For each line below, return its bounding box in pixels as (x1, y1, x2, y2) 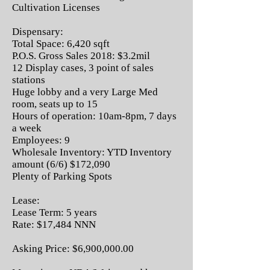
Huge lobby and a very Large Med (12, 86, 158, 98)
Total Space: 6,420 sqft (12, 38, 110, 49)
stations (12, 74, 45, 86)
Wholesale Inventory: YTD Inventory (12, 146, 172, 158)
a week (12, 122, 42, 134)
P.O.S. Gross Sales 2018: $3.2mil (12, 50, 150, 61)
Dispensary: (12, 26, 63, 37)
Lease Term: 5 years (12, 207, 97, 218)
